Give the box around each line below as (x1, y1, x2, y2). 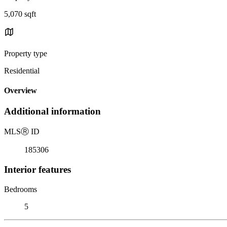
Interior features (4, 164, 71, 175)
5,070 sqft (4, 9, 36, 18)
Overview (4, 86, 37, 95)
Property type (4, 49, 47, 58)
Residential (4, 66, 40, 75)
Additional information (4, 106, 101, 117)
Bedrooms (4, 184, 37, 194)
